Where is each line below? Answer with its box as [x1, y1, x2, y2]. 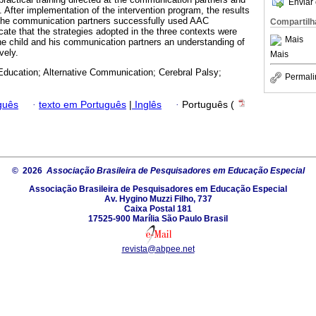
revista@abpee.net [121, 243, 195, 254]
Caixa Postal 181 [124, 203, 192, 214]
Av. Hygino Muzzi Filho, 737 [104, 193, 212, 204]
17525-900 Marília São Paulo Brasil [88, 213, 228, 224]
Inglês [132, 99, 162, 110]
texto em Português [39, 99, 126, 110]
